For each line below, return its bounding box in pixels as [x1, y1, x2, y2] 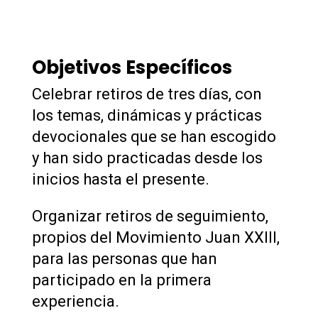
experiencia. [31, 292, 119, 311]
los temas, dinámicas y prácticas [31, 106, 262, 125]
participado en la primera [31, 271, 212, 290]
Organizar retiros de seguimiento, [31, 207, 268, 226]
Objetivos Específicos [31, 55, 232, 81]
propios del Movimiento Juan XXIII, [31, 229, 280, 247]
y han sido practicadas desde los [31, 149, 263, 168]
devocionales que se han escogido [31, 128, 276, 146]
